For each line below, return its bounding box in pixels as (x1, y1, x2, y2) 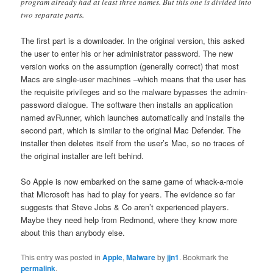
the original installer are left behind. (21, 150, 144, 162)
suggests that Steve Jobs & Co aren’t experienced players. (21, 201, 230, 213)
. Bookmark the (179, 252, 229, 263)
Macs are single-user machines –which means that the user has (21, 73, 247, 85)
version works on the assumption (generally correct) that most (21, 60, 239, 73)
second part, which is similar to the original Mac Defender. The (21, 124, 241, 136)
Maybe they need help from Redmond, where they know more (21, 214, 238, 226)
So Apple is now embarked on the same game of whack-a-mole (21, 175, 244, 188)
